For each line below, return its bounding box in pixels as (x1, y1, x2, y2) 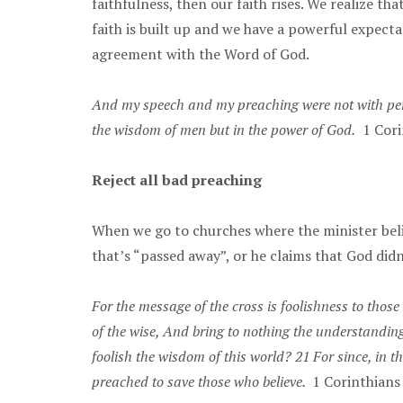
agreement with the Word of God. (92, 43, 309, 64)
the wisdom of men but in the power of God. (92, 119, 355, 139)
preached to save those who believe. (92, 371, 312, 391)
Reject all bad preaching (92, 169, 262, 190)
